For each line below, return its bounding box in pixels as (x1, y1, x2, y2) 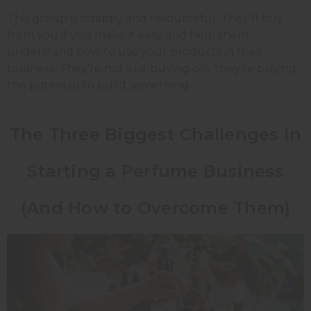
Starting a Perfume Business (27, 161, 284, 182)
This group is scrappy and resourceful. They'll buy (7, 12, 283, 26)
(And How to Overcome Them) (20, 198, 291, 219)
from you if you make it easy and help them (7, 28, 249, 42)
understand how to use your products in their (7, 45, 263, 59)
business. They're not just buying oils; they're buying (7, 62, 296, 76)
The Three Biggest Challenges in (9, 124, 302, 145)
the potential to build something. (7, 78, 191, 92)
